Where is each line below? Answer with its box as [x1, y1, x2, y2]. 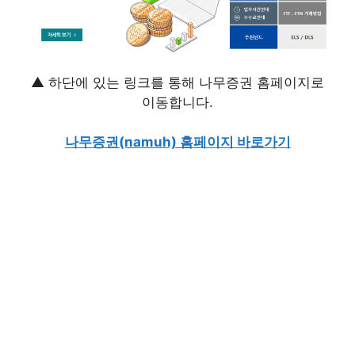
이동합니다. [142, 94, 213, 110]
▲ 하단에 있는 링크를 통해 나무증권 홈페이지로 [31, 74, 324, 90]
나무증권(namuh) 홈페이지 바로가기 [64, 134, 291, 151]
